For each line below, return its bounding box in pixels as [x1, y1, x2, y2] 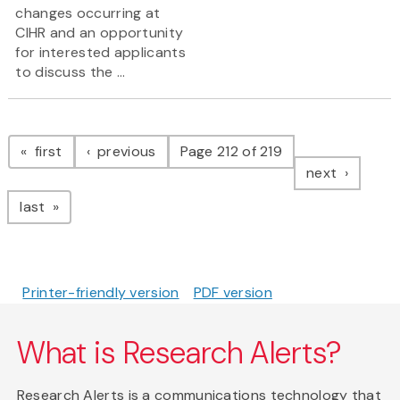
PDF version [193, 283, 272, 303]
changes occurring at [15, 4, 161, 23]
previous [93, 142, 156, 162]
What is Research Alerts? [16, 333, 343, 374]
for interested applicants [15, 43, 186, 62]
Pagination [7, 114, 151, 153]
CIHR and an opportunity [15, 23, 184, 43]
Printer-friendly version [22, 283, 179, 303]
